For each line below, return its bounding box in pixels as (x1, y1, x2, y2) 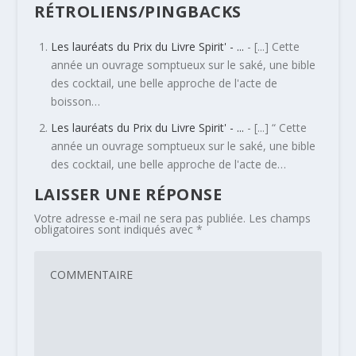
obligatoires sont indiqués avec (33, 222, 196, 238)
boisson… (50, 94, 100, 110)
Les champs (248, 211, 311, 226)
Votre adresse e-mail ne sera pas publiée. (33, 211, 246, 226)
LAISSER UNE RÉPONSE (33, 184, 222, 206)
